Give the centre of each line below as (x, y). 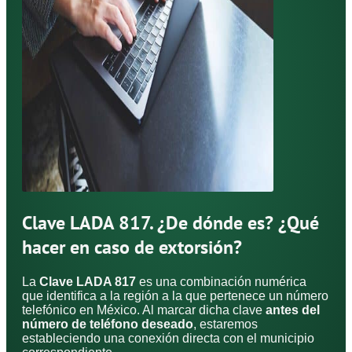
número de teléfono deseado (108, 324)
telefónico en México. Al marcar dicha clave (144, 310)
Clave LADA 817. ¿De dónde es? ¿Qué (170, 222)
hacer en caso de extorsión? (132, 247)
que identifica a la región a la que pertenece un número (175, 295)
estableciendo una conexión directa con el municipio (168, 338)
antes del (293, 310)
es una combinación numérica (221, 281)
